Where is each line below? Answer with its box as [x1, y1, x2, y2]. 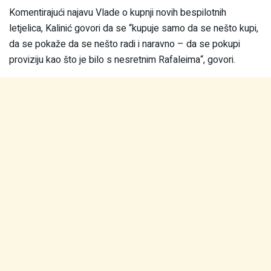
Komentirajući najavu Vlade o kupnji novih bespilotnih [9, 5, 226, 20]
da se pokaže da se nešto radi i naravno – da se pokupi [9, 36, 240, 51]
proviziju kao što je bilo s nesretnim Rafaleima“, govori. [9, 52, 235, 67]
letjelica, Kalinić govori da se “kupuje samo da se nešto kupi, [9, 21, 258, 36]
